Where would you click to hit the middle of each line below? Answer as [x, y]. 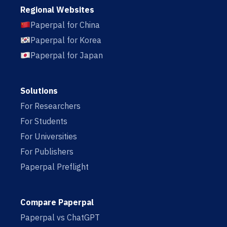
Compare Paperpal [57, 202]
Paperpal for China [65, 25]
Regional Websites [57, 10]
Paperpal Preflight [54, 167]
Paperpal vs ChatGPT [60, 218]
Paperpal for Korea [66, 40]
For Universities [49, 137]
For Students [44, 121]
